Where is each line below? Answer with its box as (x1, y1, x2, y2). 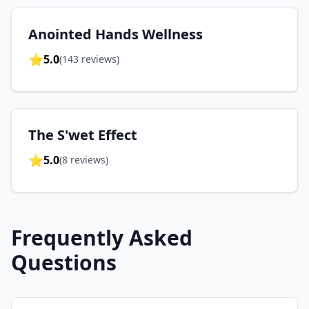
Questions (11, 248, 117, 277)
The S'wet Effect (28, 126, 137, 144)
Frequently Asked (11, 223, 192, 252)
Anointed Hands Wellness (28, 25, 203, 43)
